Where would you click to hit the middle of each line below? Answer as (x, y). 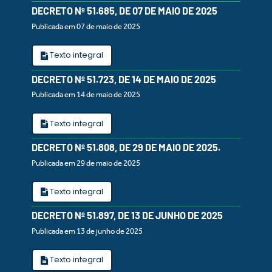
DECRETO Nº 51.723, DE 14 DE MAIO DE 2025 (124, 79)
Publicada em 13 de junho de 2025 (87, 231)
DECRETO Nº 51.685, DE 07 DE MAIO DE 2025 (124, 11)
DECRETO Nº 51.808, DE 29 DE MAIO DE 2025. (126, 147)
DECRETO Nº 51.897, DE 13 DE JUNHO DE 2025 (127, 216)
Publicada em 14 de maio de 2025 (86, 95)
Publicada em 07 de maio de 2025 (86, 26)
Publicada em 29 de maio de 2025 (86, 163)
